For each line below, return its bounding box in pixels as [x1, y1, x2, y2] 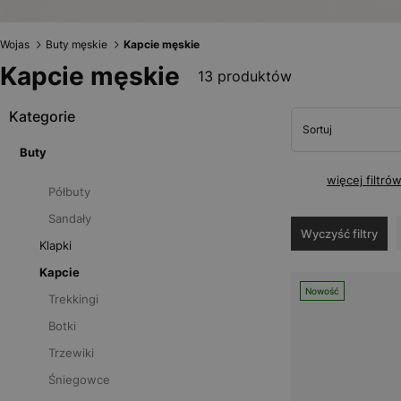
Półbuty [48, 184, 90, 199]
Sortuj [302, 123, 332, 136]
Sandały [48, 211, 91, 226]
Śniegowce [48, 372, 110, 387]
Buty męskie [46, 38, 107, 51]
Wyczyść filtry [300, 226, 378, 241]
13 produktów [198, 67, 292, 85]
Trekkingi [48, 292, 98, 306]
